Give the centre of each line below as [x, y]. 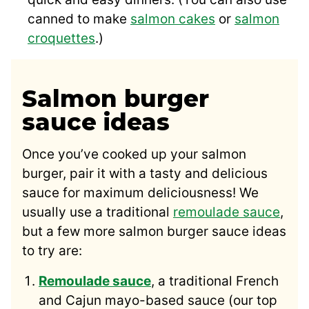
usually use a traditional [98, 212]
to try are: [52, 251]
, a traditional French [215, 281]
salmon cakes [173, 19]
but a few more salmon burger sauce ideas [154, 232]
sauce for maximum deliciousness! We [140, 193]
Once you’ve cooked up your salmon [134, 154]
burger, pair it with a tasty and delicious [145, 174]
